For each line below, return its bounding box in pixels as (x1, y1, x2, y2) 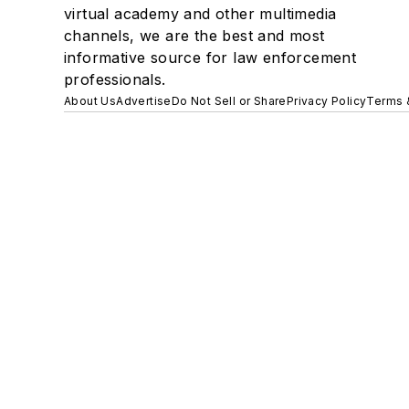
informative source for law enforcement (64, 48, 357, 67)
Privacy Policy (286, 94, 367, 108)
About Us (64, 94, 117, 108)
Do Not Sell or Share (171, 94, 287, 108)
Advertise (116, 94, 172, 108)
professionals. (64, 70, 166, 89)
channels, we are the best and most (64, 26, 325, 45)
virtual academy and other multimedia (64, 5, 337, 23)
